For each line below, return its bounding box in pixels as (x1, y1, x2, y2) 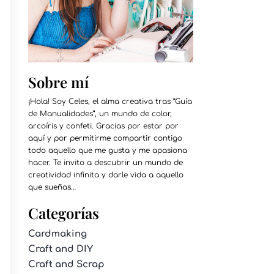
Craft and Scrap (28, 259, 105, 270)
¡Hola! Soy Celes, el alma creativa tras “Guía (28, 97, 192, 106)
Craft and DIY (28, 243, 93, 254)
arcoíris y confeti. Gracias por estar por (28, 121, 179, 130)
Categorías (28, 202, 99, 223)
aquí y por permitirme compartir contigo (28, 133, 182, 143)
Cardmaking (28, 228, 87, 239)
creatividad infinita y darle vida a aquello (28, 170, 183, 179)
